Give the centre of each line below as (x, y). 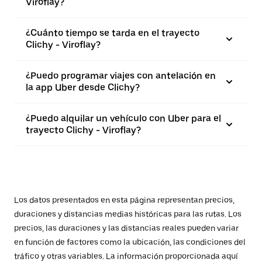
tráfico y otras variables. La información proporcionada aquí (126, 256)
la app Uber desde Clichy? (83, 87)
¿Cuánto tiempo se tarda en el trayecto (113, 33)
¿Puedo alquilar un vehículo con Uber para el (123, 118)
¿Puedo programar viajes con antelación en (121, 76)
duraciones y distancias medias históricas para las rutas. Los (128, 214)
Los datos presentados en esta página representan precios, (124, 200)
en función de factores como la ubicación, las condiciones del (130, 242)
